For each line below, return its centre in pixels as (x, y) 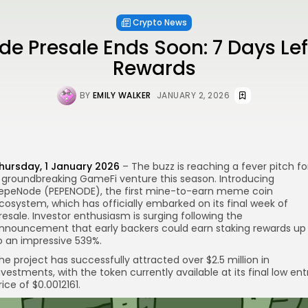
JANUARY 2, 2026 (193, 95)
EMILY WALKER (122, 95)
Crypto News (160, 22)
